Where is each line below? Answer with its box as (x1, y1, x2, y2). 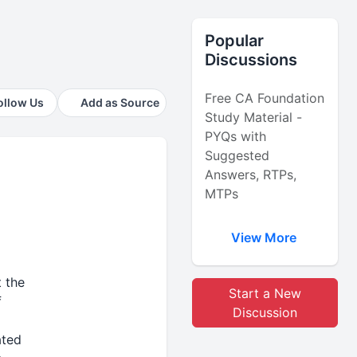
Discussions (205, 50, 298, 69)
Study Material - (205, 109, 303, 125)
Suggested (205, 147, 270, 163)
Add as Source (80, 96, 160, 109)
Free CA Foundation (205, 90, 325, 106)
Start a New (229, 285, 302, 301)
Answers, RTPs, (205, 167, 297, 182)
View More (230, 229, 300, 245)
